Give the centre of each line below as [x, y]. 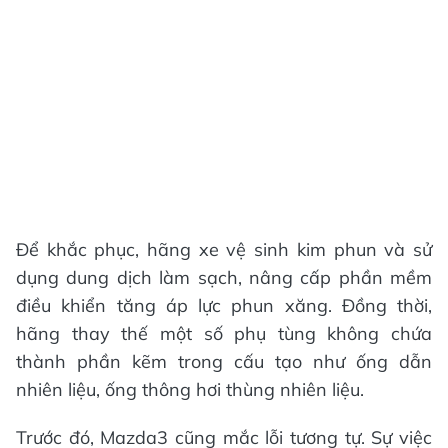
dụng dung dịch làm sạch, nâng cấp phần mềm [224, 277]
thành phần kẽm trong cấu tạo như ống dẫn [224, 361]
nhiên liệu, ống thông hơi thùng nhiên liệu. [190, 389]
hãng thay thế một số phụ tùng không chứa [224, 333]
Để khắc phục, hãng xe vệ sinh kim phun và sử [224, 249]
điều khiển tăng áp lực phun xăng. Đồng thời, [224, 305]
